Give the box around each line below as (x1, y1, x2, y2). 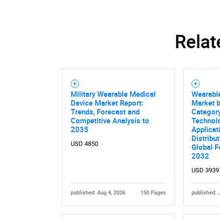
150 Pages (140, 189, 166, 196)
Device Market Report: (70, 98, 143, 108)
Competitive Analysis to (70, 115, 149, 125)
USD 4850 (70, 140, 98, 148)
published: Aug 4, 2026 (70, 189, 125, 196)
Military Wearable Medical (70, 89, 156, 99)
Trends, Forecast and (70, 107, 139, 116)
